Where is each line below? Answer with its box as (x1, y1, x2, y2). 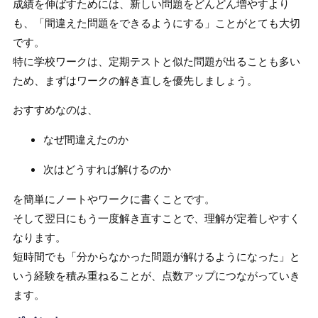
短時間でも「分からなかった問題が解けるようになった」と (12, 248, 300, 264)
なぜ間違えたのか (43, 131, 129, 147)
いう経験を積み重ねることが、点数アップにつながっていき (12, 268, 300, 283)
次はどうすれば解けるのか (43, 161, 172, 177)
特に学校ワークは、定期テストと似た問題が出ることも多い (12, 53, 300, 69)
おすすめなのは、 (12, 102, 98, 118)
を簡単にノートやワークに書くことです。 (12, 191, 215, 207)
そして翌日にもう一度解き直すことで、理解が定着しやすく (12, 210, 300, 226)
